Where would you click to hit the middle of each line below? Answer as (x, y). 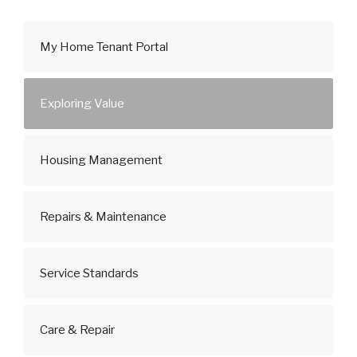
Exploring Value (82, 104)
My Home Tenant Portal (104, 47)
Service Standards (89, 273)
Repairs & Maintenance (103, 217)
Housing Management (101, 160)
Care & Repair (77, 330)
